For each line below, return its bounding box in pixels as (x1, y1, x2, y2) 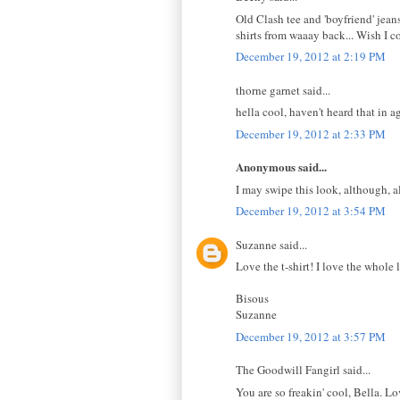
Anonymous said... (236, 158, 327, 176)
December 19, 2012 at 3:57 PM (236, 328, 386, 345)
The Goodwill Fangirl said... (236, 362, 371, 379)
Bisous (236, 290, 269, 307)
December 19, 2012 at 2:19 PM (236, 48, 386, 65)
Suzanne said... (236, 236, 307, 253)
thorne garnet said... (236, 81, 330, 98)
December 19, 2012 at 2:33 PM (236, 125, 386, 142)
